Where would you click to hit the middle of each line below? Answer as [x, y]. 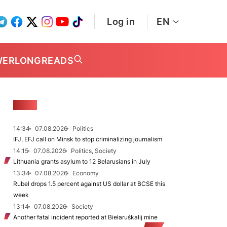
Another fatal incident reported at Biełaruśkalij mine [85, 217]
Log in [121, 22]
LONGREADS [44, 60]
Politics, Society [94, 151]
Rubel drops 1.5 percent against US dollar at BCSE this [89, 184]
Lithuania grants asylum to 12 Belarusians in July [82, 161]
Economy [86, 173]
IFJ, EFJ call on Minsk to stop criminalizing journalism [88, 139]
